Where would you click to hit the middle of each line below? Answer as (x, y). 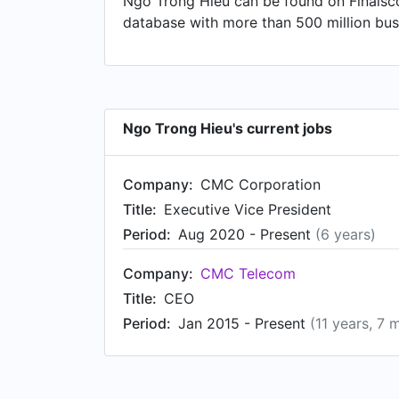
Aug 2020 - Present (247, 234)
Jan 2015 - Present (244, 323)
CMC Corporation (261, 184)
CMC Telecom (248, 273)
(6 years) (346, 234)
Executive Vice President (248, 209)
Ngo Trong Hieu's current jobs (228, 128)
